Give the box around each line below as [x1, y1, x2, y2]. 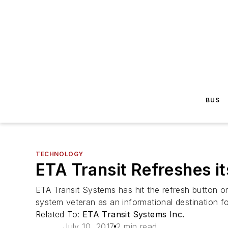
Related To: [36, 209, 82, 219]
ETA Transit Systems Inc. [82, 209, 185, 219]
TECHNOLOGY [36, 150, 83, 158]
